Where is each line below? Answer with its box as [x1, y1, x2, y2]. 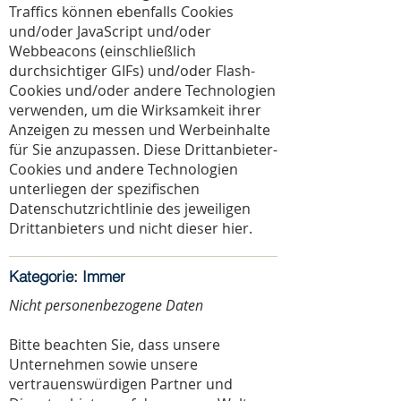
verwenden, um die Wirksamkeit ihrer [9, 100, 261, 120]
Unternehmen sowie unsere [9, 354, 198, 374]
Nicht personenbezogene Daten [9, 295, 203, 315]
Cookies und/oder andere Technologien [9, 81, 276, 100]
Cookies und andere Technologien [9, 159, 238, 179]
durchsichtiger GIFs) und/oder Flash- [9, 61, 255, 81]
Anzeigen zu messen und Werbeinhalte [9, 120, 270, 140]
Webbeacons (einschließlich [9, 41, 196, 61]
